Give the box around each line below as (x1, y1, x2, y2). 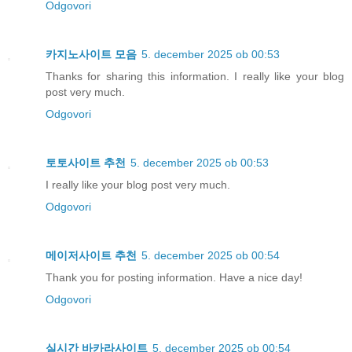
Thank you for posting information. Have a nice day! (46, 270, 302, 284)
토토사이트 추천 (46, 156, 126, 169)
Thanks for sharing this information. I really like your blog (46, 69, 344, 82)
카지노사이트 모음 (46, 47, 137, 60)
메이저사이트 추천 (46, 248, 137, 262)
